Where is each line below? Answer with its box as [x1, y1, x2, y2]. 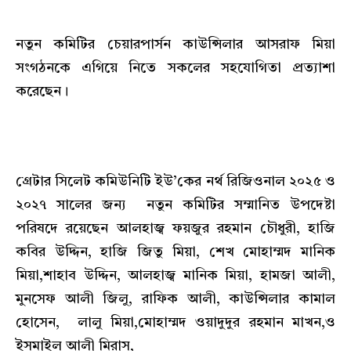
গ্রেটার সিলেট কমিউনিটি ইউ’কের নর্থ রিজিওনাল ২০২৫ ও [16, 175, 335, 190]
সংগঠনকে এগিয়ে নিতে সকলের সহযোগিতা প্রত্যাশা [16, 60, 335, 75]
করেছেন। [16, 84, 68, 99]
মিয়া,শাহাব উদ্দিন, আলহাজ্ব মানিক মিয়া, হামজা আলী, [16, 269, 335, 284]
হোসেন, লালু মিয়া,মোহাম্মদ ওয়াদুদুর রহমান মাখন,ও [16, 316, 335, 331]
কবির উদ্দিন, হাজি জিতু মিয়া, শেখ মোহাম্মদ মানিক [16, 245, 335, 260]
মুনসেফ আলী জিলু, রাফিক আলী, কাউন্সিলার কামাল [16, 292, 335, 307]
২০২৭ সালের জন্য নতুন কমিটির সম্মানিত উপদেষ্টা [16, 198, 335, 213]
